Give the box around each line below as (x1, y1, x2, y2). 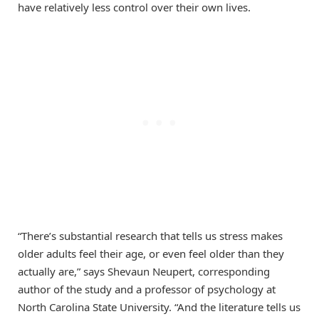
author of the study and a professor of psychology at (18, 281, 276, 296)
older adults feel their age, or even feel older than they (18, 246, 284, 261)
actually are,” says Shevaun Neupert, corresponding (18, 263, 270, 278)
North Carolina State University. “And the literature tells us (18, 299, 300, 314)
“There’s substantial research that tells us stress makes (18, 228, 283, 243)
